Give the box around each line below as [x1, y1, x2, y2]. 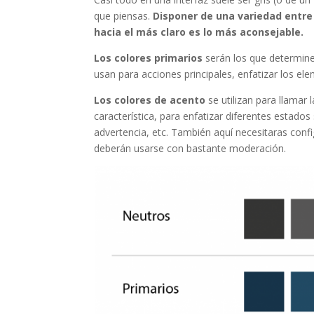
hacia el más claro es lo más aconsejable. [94, 25, 304, 39]
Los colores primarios [94, 51, 203, 65]
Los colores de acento [94, 93, 206, 107]
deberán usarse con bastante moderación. [94, 142, 287, 156]
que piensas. [94, 9, 153, 23]
